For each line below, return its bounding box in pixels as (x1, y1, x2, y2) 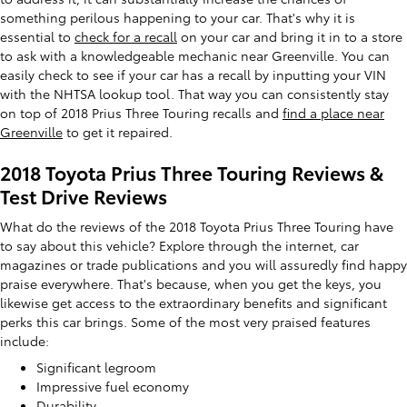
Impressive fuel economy (36, 377, 189, 395)
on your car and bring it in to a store (177, 26, 402, 45)
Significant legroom (36, 358, 156, 376)
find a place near (283, 103, 384, 122)
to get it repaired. (63, 122, 173, 141)
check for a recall (74, 26, 177, 45)
